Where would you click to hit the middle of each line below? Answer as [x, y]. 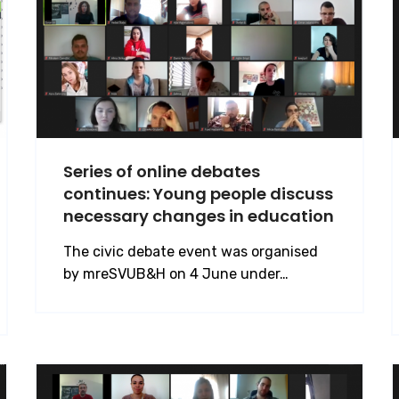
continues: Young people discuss [198, 193]
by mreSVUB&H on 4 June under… [176, 273]
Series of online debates [162, 171]
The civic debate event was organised [191, 251]
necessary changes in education [199, 216]
